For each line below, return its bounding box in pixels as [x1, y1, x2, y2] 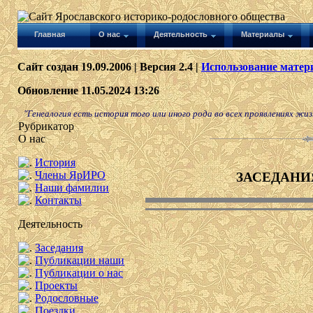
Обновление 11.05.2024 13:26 [17, 85, 159, 96]
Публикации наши [35, 254, 124, 266]
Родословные [35, 292, 99, 304]
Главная [34, 30, 65, 38]
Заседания [35, 242, 83, 254]
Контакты [35, 194, 82, 206]
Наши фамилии [35, 182, 109, 194]
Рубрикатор [18, 120, 74, 132]
